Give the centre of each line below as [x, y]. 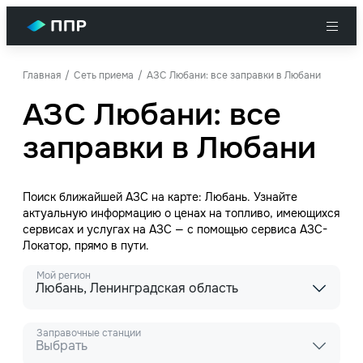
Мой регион [64, 275]
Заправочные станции [89, 333]
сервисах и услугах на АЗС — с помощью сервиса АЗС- [175, 229]
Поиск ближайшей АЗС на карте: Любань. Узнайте [160, 197]
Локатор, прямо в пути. [86, 246]
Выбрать [62, 346]
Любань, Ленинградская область [137, 288]
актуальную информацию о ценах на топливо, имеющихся [181, 213]
